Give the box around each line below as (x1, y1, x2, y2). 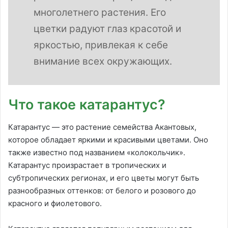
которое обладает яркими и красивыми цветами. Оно (8, 135, 208, 145)
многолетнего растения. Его (34, 6, 166, 18)
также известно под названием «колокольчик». (8, 148, 185, 158)
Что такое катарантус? (8, 96, 165, 113)
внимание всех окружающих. (34, 55, 172, 67)
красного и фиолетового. (8, 198, 102, 209)
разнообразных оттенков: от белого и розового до (8, 186, 196, 196)
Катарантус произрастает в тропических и (8, 160, 166, 170)
